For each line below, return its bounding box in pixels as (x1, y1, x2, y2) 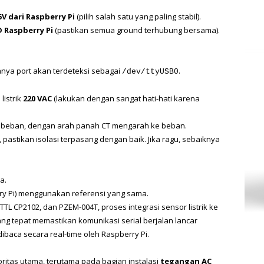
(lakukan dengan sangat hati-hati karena (52, 93, 200, 104)
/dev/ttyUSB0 (122, 67, 179, 76)
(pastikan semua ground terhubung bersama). (53, 24, 220, 35)
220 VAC (23, 93, 52, 104)
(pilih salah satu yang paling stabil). (75, 11, 201, 22)
